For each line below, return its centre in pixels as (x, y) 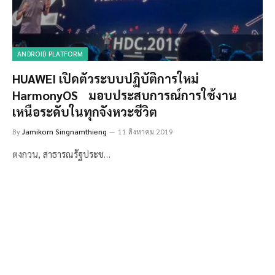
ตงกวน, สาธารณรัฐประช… (61, 153)
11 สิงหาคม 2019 (145, 131)
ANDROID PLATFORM (50, 53)
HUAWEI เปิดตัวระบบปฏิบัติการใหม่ (106, 78)
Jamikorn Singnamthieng (64, 131)
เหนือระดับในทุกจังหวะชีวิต (85, 111)
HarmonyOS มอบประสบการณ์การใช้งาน (125, 95)
